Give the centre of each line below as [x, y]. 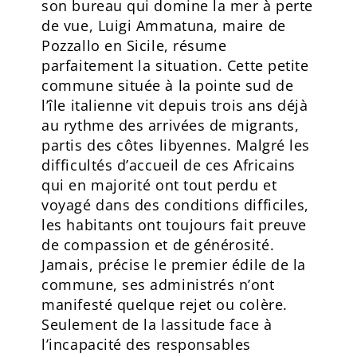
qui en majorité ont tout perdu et [159, 184]
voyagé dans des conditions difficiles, [175, 204]
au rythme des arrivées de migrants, [171, 125]
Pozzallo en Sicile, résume [134, 45]
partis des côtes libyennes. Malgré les [176, 145]
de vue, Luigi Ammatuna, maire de [164, 25]
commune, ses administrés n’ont [158, 284]
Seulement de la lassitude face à [157, 324]
